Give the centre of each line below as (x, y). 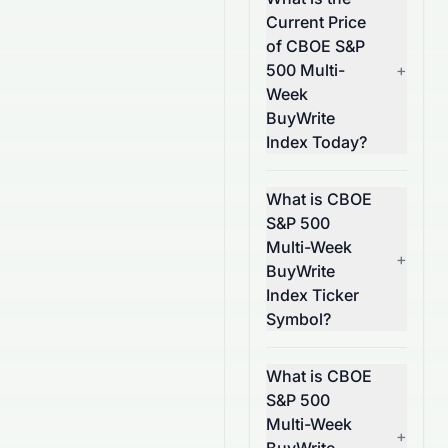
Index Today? (316, 142)
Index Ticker (312, 295)
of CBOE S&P (315, 46)
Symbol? (298, 319)
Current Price (316, 22)
